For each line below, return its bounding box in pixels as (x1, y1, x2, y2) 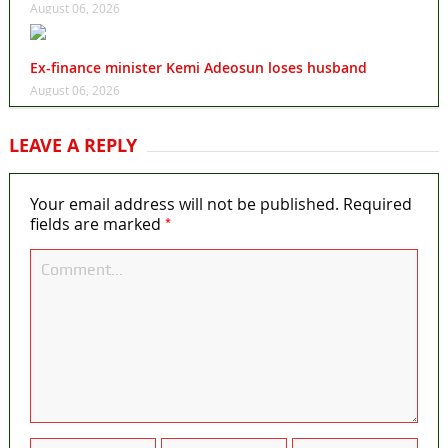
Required (342, 193, 412, 216)
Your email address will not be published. (29, 193, 339, 216)
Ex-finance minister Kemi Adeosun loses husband (29, 58, 367, 78)
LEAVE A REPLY (8, 133, 137, 159)
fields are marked (29, 213, 165, 236)
